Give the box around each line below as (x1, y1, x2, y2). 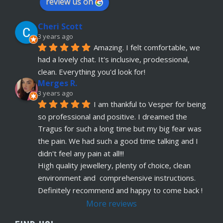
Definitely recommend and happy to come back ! (38, 185, 203, 195)
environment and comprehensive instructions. (38, 173, 196, 183)
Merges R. (38, 78, 77, 89)
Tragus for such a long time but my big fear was (38, 123, 202, 134)
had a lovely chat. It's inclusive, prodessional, (38, 54, 190, 65)
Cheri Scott (38, 21, 83, 32)
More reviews (86, 198, 137, 209)
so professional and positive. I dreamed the (38, 111, 187, 121)
